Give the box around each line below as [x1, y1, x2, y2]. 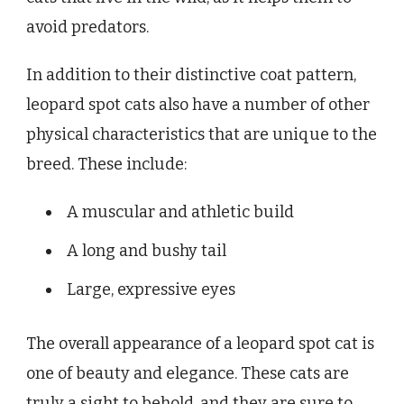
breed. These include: [26, 154, 187, 175]
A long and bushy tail [67, 241, 226, 262]
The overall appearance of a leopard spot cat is [26, 334, 374, 354]
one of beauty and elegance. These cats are [26, 363, 349, 384]
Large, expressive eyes [67, 280, 235, 300]
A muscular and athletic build [67, 202, 294, 223]
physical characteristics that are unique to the [26, 124, 377, 145]
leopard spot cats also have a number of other [26, 95, 370, 115]
